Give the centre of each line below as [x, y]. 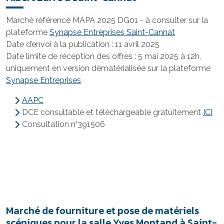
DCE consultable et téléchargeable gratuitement [112, 112]
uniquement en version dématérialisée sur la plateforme [108, 68]
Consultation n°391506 [63, 124]
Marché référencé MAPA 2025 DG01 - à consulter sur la [107, 20]
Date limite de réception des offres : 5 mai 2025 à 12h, [103, 56]
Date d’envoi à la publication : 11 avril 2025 [83, 44]
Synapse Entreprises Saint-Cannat [112, 32]
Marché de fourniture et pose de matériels [102, 210]
